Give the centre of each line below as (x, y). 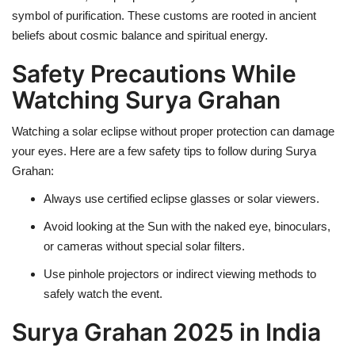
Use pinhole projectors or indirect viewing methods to (180, 274)
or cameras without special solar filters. (144, 246)
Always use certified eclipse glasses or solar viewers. (181, 199)
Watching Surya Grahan (146, 100)
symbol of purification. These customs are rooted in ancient (164, 16)
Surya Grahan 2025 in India (166, 332)
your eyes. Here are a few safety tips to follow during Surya (164, 151)
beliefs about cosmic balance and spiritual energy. (140, 36)
